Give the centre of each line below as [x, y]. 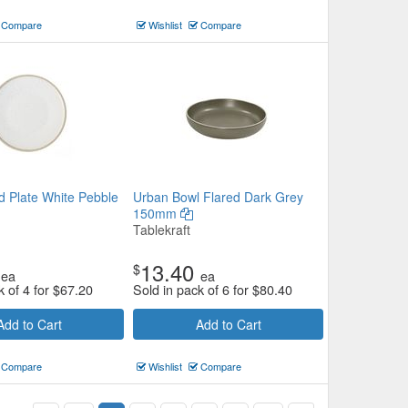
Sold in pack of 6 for [193, 289]
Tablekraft [162, 229]
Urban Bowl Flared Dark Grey [218, 197]
